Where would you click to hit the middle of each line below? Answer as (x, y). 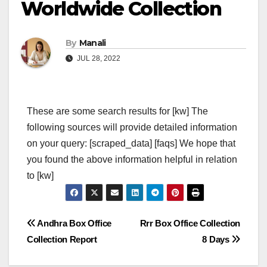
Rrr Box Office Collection (190, 223)
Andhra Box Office (74, 223)
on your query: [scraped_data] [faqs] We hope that (131, 144)
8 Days (217, 240)
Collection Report (62, 240)
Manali (92, 43)
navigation (74, 252)
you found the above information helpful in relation (132, 160)
